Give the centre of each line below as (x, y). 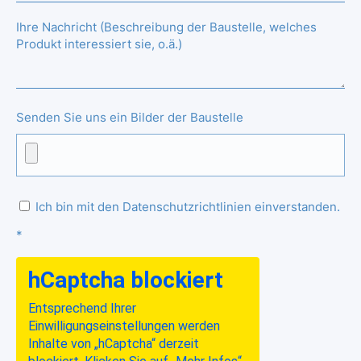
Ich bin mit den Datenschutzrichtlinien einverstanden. (186, 206)
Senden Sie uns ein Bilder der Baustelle (130, 117)
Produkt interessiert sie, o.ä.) (99, 44)
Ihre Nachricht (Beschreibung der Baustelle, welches (166, 27)
